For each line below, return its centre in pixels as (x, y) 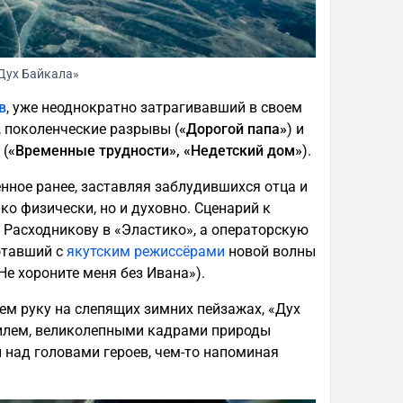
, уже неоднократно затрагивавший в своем (154, 108)
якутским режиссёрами (146, 252)
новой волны (270, 252)
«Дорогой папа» (233, 130)
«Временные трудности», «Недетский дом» (155, 151)
